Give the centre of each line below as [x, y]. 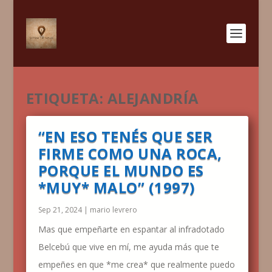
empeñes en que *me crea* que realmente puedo [136, 264]
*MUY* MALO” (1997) [117, 187]
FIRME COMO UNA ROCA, [130, 153]
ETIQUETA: [66, 98]
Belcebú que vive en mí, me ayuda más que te [128, 247]
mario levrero [113, 210]
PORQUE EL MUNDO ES [121, 170]
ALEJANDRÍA [153, 98]
